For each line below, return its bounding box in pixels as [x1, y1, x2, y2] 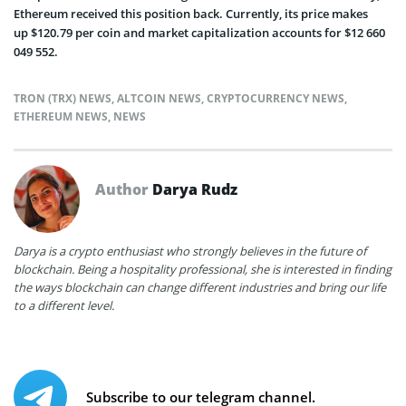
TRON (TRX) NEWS [14, 90, 111, 106]
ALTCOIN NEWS [117, 90, 201, 106]
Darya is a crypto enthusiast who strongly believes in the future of [14, 242, 366, 259]
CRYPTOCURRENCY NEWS [207, 90, 344, 106]
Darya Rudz [152, 179, 237, 199]
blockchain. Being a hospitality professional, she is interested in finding [14, 260, 391, 277]
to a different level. [14, 296, 114, 314]
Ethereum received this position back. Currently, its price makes [14, 5, 368, 22]
